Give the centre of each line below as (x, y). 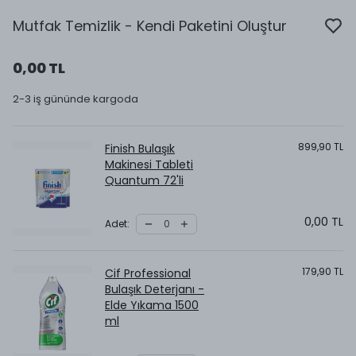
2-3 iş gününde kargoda (75, 99)
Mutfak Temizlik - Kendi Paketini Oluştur (150, 26)
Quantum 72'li (144, 180)
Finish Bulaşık (140, 149)
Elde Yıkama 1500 (152, 305)
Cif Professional (148, 273)
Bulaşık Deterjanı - (155, 289)
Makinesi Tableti (149, 164)
